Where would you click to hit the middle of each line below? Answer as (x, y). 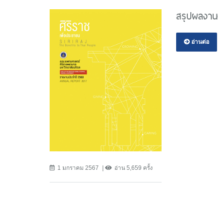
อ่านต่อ (199, 42)
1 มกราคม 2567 (78, 168)
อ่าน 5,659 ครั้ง (134, 168)
